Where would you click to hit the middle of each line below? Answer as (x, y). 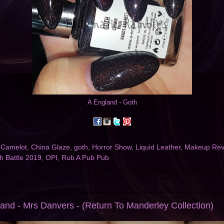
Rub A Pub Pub (85, 158)
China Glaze (50, 147)
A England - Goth (112, 102)
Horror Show (112, 147)
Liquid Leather (158, 147)
